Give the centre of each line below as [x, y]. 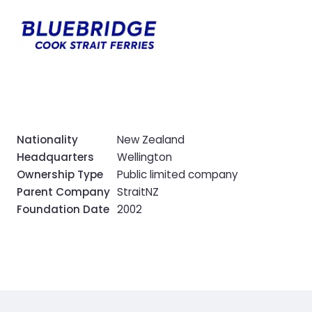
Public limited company [178, 174]
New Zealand [151, 139]
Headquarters [55, 157]
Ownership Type [60, 174]
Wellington [145, 157]
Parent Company [63, 192]
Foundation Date [63, 209]
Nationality [47, 139]
